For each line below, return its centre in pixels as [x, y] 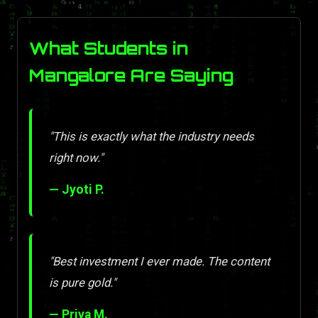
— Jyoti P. [77, 190]
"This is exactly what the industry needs [152, 137]
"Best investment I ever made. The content [159, 262]
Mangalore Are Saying [131, 75]
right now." [76, 158]
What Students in [109, 48]
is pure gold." [82, 283]
